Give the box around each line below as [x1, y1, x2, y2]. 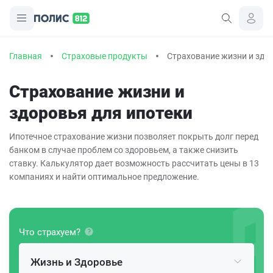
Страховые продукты [62, 51, 147, 61]
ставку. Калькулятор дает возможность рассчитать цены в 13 [9, 158, 259, 168]
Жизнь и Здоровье [30, 256, 122, 268]
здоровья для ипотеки [9, 103, 193, 123]
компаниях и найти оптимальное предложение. [9, 172, 199, 182]
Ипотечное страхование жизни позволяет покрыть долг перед [9, 132, 258, 141]
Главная [9, 51, 42, 61]
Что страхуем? [19, 227, 80, 238]
